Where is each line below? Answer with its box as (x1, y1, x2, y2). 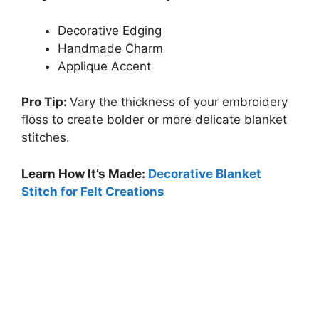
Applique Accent (58, 58, 151, 73)
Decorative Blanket (148, 166, 261, 181)
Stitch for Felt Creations (21, 184, 164, 199)
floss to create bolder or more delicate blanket (21, 113, 287, 127)
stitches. (21, 130, 70, 145)
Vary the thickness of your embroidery (70, 95, 288, 110)
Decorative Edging (58, 23, 162, 38)
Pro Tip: (21, 95, 70, 110)
